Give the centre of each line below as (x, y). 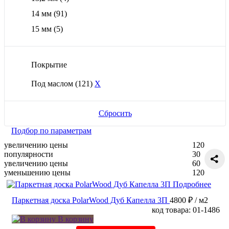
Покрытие (49, 65)
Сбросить (115, 113)
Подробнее (192, 185)
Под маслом (53, 84)
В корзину (75, 219)
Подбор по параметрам (51, 131)
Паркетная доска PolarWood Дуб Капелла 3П (90, 200)
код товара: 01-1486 (186, 210)
